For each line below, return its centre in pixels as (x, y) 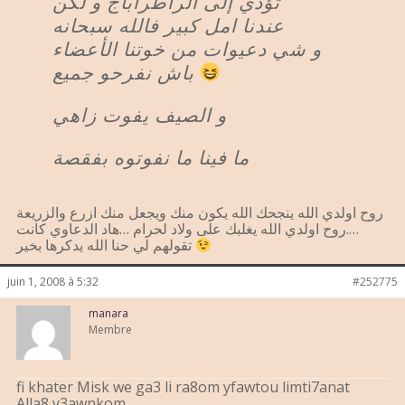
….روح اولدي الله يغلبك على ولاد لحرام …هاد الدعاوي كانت (188, 229)
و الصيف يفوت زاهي (140, 114)
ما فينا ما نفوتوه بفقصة (151, 156)
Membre (110, 330)
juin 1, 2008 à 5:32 (53, 282)
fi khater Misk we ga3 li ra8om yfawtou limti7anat (183, 387)
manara (108, 314)
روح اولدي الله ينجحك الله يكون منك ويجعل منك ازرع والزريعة (200, 213)
